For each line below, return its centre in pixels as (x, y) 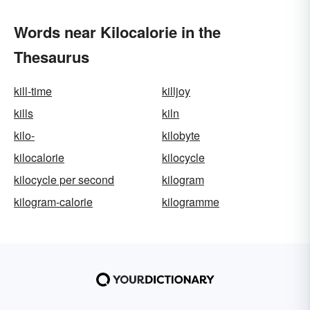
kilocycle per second (64, 180)
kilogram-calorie (53, 202)
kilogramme (191, 202)
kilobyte (181, 135)
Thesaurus (52, 57)
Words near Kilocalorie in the (117, 32)
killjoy (176, 91)
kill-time (33, 91)
